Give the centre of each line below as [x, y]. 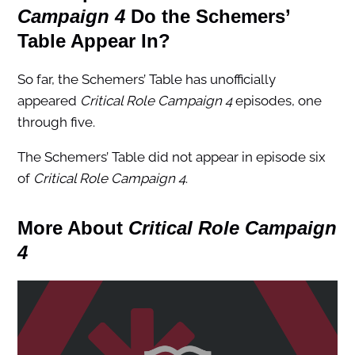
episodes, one [277, 100]
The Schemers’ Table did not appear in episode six [171, 157]
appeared [48, 100]
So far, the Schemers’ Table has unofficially [146, 79]
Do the [160, 16]
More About [70, 227]
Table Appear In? [94, 40]
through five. [56, 122]
